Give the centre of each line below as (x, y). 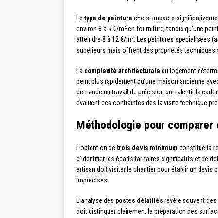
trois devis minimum (147, 148)
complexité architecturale (122, 71)
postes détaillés (139, 201)
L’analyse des (96, 201)
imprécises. (92, 180)
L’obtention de (97, 148)
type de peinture (108, 18)
